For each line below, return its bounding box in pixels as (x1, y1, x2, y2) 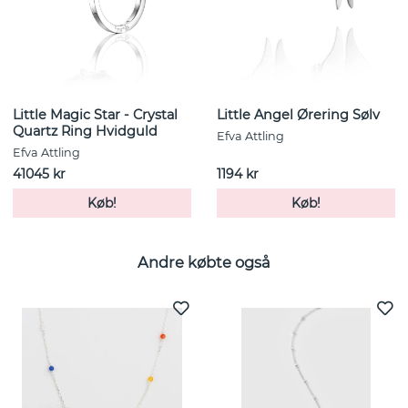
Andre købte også (138, 252, 270, 271)
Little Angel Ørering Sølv (217, 107, 380, 124)
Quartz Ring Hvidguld (13, 123, 158, 140)
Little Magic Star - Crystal (13, 107, 178, 124)
